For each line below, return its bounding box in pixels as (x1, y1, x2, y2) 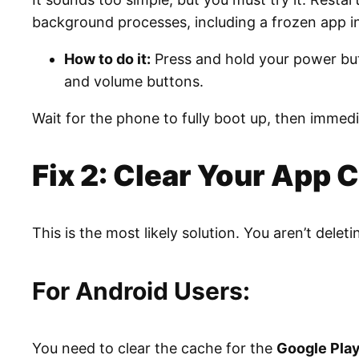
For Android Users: (32, 276, 250, 305)
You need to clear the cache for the (32, 339, 276, 357)
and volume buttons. (64, 72, 204, 90)
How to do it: (64, 50, 151, 67)
